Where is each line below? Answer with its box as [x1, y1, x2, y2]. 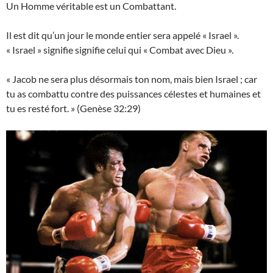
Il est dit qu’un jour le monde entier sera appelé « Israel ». [6, 29, 239, 41]
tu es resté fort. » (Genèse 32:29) [6, 102, 141, 115]
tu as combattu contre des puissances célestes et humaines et [6, 88, 261, 100]
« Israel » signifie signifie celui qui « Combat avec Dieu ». [6, 44, 233, 56]
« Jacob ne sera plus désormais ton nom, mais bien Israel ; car [6, 73, 257, 85]
